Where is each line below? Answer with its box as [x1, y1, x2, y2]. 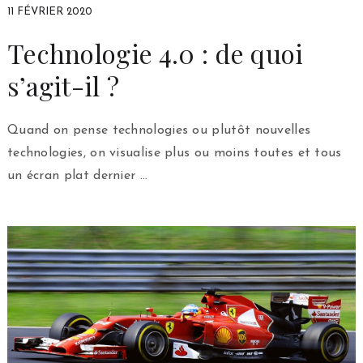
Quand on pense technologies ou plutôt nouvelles [6, 123, 311, 137]
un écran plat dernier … [6, 169, 147, 182]
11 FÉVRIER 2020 [6, 6, 92, 17]
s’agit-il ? [6, 67, 120, 103]
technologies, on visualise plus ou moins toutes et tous [6, 146, 342, 160]
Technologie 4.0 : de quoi [6, 35, 304, 70]
